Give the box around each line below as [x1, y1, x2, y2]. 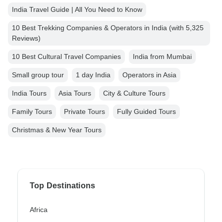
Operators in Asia [122, 71, 176, 79]
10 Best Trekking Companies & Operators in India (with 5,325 [12, 24, 204, 32]
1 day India [76, 71, 111, 79]
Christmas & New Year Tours [12, 126, 102, 134]
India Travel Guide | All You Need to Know [12, 5, 142, 14]
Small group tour [12, 71, 64, 79]
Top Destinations [30, 181, 96, 190]
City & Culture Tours [103, 89, 166, 98]
